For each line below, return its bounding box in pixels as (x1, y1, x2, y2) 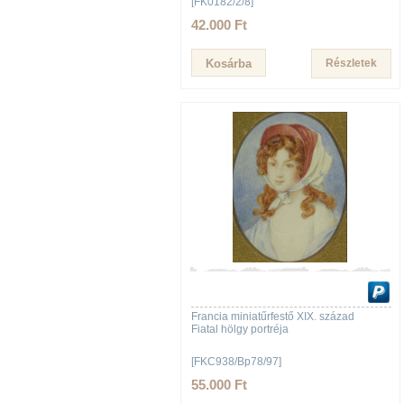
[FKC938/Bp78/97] (191, 355, 281, 368)
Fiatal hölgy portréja (191, 323, 289, 335)
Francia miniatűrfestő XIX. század (191, 310, 354, 323)
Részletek (326, 57, 377, 69)
